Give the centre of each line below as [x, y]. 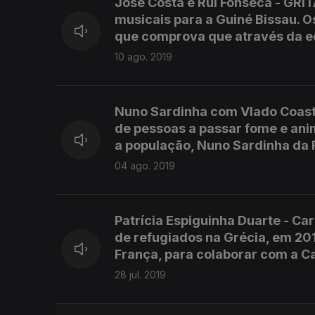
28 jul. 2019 [140, 275]
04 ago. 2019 [145, 166]
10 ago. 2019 [143, 57]
